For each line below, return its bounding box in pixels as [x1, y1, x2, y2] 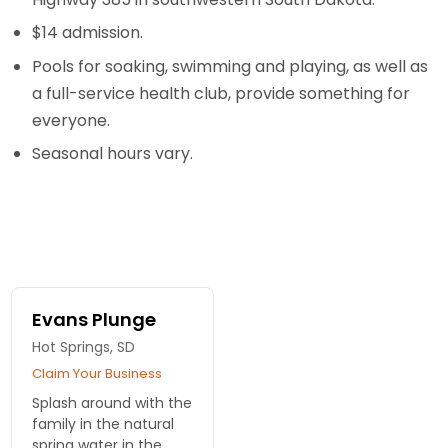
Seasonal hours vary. [32, 142, 194, 166]
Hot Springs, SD [32, 336, 136, 357]
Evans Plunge [32, 306, 157, 332]
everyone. [32, 108, 115, 132]
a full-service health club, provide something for [32, 81, 411, 105]
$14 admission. [32, 21, 148, 45]
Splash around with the [32, 392, 193, 413]
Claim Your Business [32, 363, 163, 383]
